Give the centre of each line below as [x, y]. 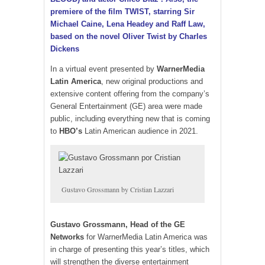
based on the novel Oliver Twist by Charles [129, 37]
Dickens [65, 49]
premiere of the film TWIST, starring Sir [122, 12]
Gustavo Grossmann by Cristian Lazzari [118, 190]
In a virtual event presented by [104, 69]
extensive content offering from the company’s [130, 94]
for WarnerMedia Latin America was [146, 237]
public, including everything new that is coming [130, 119]
